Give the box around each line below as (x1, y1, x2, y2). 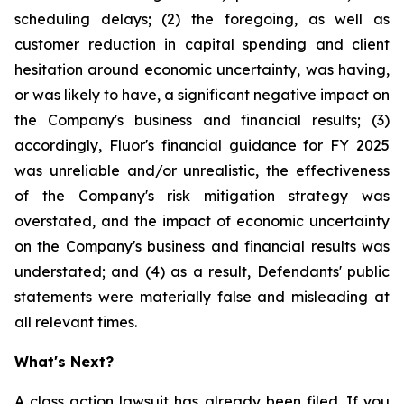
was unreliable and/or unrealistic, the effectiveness (14, 161, 390, 179)
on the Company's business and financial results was (14, 237, 390, 255)
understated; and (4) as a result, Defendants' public (14, 262, 390, 280)
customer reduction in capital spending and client (14, 35, 390, 53)
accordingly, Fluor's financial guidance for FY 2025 (14, 136, 390, 154)
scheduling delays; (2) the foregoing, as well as (14, 10, 390, 28)
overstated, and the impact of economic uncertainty (14, 212, 390, 230)
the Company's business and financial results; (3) (14, 111, 390, 129)
